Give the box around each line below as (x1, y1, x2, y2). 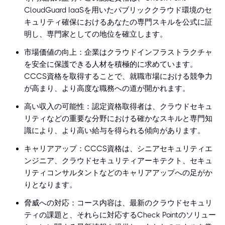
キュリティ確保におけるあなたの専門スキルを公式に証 (24, 18, 212, 27)
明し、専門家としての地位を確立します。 (24, 30, 167, 39)
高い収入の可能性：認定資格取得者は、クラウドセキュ (24, 102, 212, 111)
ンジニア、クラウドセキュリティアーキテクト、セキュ (24, 156, 212, 166)
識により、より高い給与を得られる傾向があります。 (24, 126, 205, 136)
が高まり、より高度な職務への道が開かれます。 (24, 84, 190, 93)
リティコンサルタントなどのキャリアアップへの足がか (24, 168, 212, 178)
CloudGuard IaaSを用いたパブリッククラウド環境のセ (24, 6, 212, 15)
